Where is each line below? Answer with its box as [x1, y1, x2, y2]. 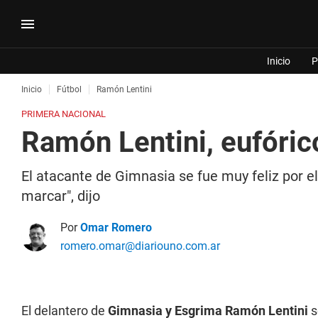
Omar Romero [80, 221, 152, 234]
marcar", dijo [21, 187, 100, 204]
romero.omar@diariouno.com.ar [60, 239, 220, 253]
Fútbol [57, 84, 82, 94]
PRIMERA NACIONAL [21, 109, 106, 119]
